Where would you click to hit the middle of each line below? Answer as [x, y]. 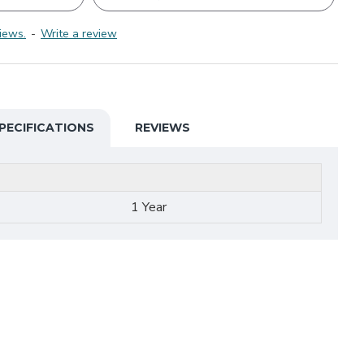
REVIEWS [162, 128]
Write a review [79, 34]
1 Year [149, 207]
